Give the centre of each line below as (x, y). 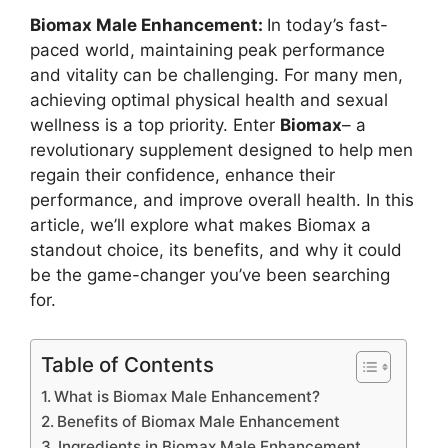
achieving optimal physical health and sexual (209, 100)
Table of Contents (127, 364)
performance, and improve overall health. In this (222, 200)
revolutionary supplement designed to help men (221, 150)
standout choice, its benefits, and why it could (216, 250)
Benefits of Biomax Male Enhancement (199, 421)
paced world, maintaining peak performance (207, 50)
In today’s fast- (327, 25)
